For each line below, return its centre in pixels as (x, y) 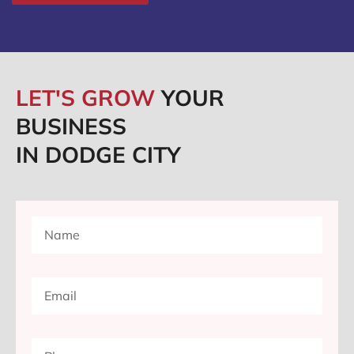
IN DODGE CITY (98, 155)
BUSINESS (71, 126)
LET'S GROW (88, 98)
